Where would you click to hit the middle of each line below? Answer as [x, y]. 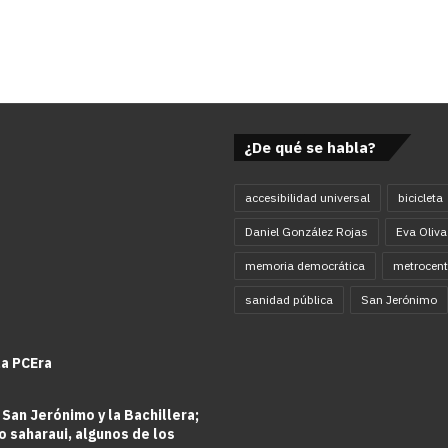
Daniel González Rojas [306, 231]
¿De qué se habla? [310, 147]
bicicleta [420, 197]
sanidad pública [289, 299]
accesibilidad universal [307, 197]
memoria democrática [305, 265]
